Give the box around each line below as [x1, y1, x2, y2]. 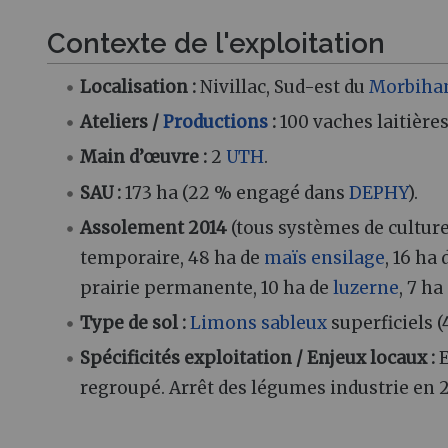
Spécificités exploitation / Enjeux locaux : [80, 346, 436, 369]
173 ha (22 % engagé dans [121, 181, 350, 204]
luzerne [333, 276, 400, 299]
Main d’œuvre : [80, 146, 208, 169]
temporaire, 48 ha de [80, 246, 265, 269]
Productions [163, 111, 269, 134]
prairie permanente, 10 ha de [80, 276, 334, 299]
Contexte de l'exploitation [47, 26, 385, 59]
